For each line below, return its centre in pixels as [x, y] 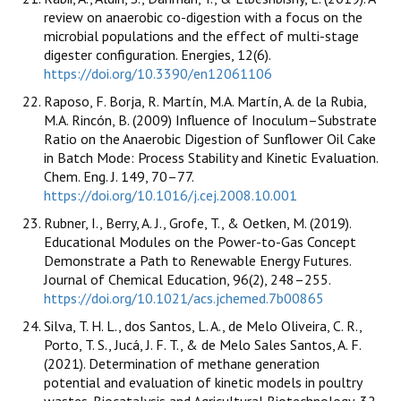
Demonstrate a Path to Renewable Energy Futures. [197, 261]
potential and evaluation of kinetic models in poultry [203, 383]
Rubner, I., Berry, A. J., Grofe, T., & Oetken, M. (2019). [197, 223]
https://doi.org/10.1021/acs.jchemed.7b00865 [184, 299]
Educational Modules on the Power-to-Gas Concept [200, 242]
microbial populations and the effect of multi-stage [201, 36]
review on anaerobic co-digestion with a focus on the [203, 17]
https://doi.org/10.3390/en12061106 [158, 74]
